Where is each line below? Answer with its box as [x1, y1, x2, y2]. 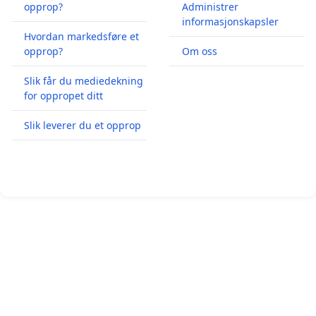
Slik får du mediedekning [24, 73, 143, 87]
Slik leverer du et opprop [24, 118, 141, 132]
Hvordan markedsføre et [24, 29, 139, 43]
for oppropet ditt [24, 88, 103, 102]
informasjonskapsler [182, 14, 279, 28]
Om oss [182, 44, 217, 58]
